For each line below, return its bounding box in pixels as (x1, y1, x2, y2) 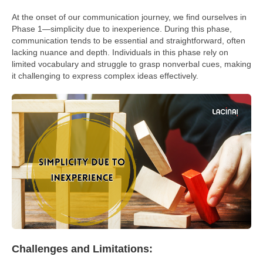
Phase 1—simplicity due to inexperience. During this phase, (12, 23, 232, 33)
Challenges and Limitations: (12, 242, 153, 255)
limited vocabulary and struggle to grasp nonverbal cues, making (12, 59, 251, 69)
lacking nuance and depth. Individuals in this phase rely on (12, 47, 228, 57)
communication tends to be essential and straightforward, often (12, 35, 245, 45)
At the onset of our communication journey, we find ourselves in (12, 12, 247, 22)
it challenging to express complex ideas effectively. (12, 70, 198, 80)
